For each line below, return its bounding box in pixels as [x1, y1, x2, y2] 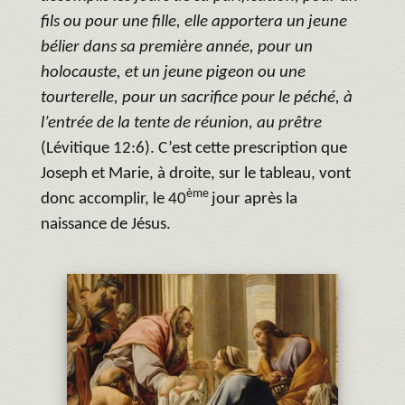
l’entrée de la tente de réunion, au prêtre [41, 114, 322, 132]
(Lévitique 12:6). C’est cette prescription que [41, 139, 347, 157]
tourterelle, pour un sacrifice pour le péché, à [41, 89, 353, 107]
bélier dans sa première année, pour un [41, 38, 313, 56]
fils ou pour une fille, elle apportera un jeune [41, 13, 347, 31]
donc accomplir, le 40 [41, 190, 186, 208]
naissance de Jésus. [41, 215, 171, 233]
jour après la [212, 190, 297, 208]
